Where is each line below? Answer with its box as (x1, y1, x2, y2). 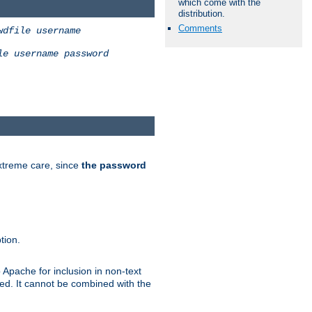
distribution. (178, 8, 225, 19)
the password (81, 159, 146, 171)
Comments (178, 22, 222, 33)
